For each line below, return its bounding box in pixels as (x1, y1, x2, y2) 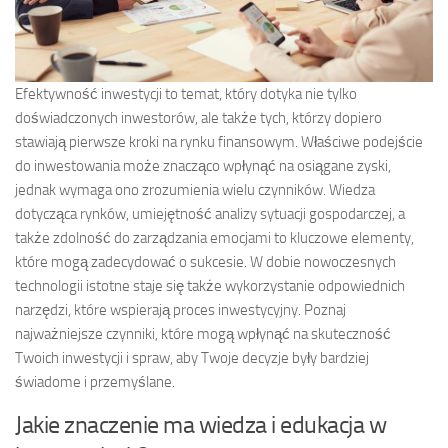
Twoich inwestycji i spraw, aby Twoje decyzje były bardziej (15, 348, 369, 367)
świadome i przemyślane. (15, 372, 175, 391)
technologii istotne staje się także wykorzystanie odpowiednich (15, 276, 405, 295)
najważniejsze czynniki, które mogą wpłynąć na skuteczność (15, 324, 391, 343)
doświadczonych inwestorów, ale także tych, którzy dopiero (15, 108, 382, 127)
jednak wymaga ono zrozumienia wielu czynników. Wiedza (15, 180, 375, 199)
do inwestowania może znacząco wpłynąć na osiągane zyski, (15, 156, 391, 175)
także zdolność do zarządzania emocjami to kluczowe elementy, (15, 228, 414, 247)
